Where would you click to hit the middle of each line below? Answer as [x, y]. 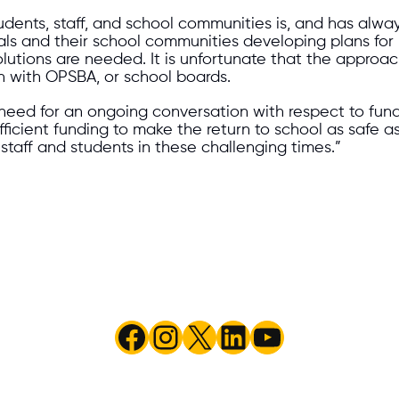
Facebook [189, 336]
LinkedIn [275, 336]
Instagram [222, 336]
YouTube [312, 336]
